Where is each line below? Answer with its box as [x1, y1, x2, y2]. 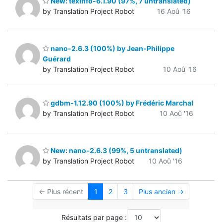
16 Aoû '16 [157, 6, 191, 15]
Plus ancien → [138, 187, 184, 196]
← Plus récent [38, 187, 83, 196]
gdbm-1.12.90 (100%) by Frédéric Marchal [49, 98, 193, 107]
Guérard [43, 55, 71, 63]
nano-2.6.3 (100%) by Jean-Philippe [49, 44, 174, 53]
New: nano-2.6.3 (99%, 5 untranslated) [49, 146, 182, 155]
